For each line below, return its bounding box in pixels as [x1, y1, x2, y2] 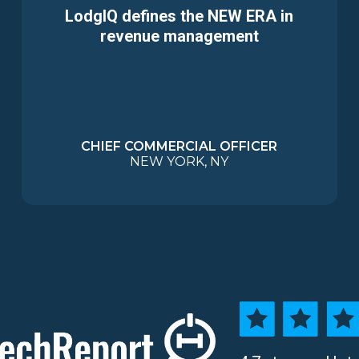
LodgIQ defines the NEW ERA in [65, 6, 294, 26]
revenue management [99, 26, 259, 46]
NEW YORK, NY [130, 153, 229, 169]
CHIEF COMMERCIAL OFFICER [81, 138, 278, 154]
